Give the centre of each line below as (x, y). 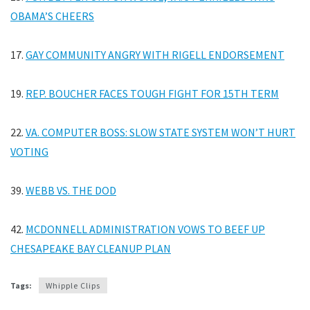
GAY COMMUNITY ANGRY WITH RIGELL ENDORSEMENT (155, 55)
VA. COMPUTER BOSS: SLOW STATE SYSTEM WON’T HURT (161, 132)
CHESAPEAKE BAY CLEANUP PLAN (91, 248)
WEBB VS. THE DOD (71, 190)
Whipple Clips (73, 286)
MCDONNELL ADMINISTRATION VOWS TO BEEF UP (145, 229)
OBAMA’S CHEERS (52, 16)
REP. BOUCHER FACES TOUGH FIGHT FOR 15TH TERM (152, 93)
